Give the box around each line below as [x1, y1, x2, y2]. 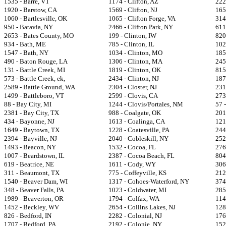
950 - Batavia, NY [4, 23, 53, 31]
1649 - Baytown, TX [4, 126, 60, 134]
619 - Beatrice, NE [4, 160, 54, 168]
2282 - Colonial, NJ [108, 212, 162, 219]
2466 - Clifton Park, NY [108, 23, 173, 31]
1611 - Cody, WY [108, 160, 156, 168]
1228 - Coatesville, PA [108, 126, 169, 134]
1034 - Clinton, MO [108, 49, 162, 56]
